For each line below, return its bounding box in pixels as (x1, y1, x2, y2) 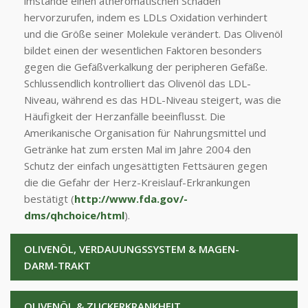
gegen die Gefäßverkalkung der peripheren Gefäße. (24, 59, 267, 74)
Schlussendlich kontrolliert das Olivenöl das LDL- (24, 76, 251, 90)
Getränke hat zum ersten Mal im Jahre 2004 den (24, 142, 251, 156)
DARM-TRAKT (24, 258, 91, 272)
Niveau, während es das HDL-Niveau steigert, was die (24, 92, 281, 107)
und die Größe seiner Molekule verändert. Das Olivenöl (24, 26, 283, 41)
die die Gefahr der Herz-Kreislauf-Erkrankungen (24, 175, 250, 189)
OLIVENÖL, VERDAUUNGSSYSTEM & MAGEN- (24, 241, 239, 256)
